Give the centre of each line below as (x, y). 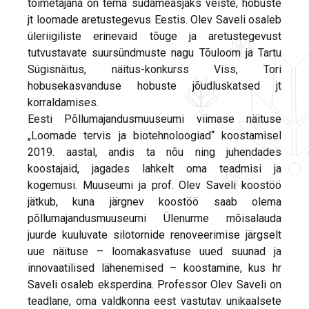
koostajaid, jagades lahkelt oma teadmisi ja (154, 169)
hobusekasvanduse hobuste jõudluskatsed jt (154, 86)
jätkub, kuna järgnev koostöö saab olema (154, 202)
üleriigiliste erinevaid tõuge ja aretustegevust (154, 37)
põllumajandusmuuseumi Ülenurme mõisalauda (154, 219)
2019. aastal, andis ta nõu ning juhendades (154, 152)
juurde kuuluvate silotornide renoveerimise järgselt (154, 235)
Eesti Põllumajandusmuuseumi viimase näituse (154, 119)
